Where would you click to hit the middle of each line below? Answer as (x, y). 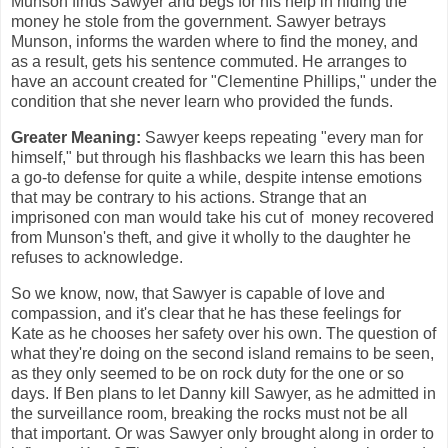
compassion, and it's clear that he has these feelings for (206, 313)
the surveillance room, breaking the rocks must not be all (209, 413)
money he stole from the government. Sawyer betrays (198, 21)
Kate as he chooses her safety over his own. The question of (223, 333)
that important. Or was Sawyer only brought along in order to (222, 433)
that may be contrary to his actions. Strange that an (189, 197)
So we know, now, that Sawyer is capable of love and (198, 293)
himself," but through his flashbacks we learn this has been (218, 157)
